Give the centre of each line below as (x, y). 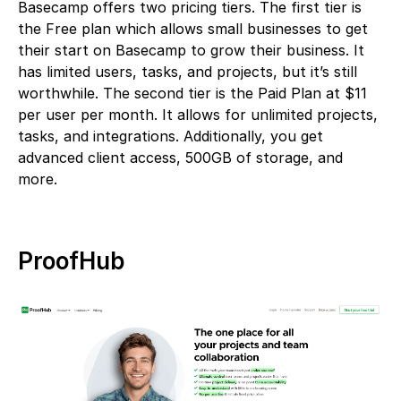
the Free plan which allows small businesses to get (193, 28)
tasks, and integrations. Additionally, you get (171, 136)
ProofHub (71, 260)
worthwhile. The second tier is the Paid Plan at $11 (192, 93)
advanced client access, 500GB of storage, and (180, 157)
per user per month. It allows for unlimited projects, (198, 114)
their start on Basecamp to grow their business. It (191, 50)
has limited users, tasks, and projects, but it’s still (188, 71)
